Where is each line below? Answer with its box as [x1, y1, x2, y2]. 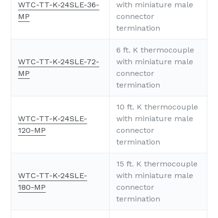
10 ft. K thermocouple [116, 102, 198, 111]
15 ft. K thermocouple [116, 159, 198, 168]
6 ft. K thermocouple [116, 45, 194, 54]
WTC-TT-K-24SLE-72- [18, 56, 99, 66]
